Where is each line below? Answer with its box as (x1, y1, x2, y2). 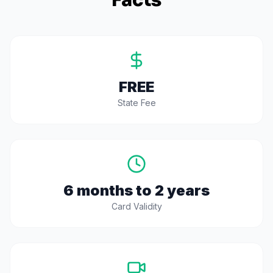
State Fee (117, 97, 156, 108)
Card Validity (111, 201, 162, 211)
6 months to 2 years (63, 182, 210, 199)
